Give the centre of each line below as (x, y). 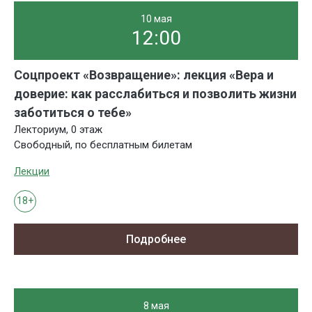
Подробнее (156, 239)
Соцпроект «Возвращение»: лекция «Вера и (144, 75)
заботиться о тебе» (73, 112)
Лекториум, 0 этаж (58, 129)
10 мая (156, 18)
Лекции (32, 171)
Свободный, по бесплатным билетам (103, 145)
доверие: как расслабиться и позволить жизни (155, 93)
